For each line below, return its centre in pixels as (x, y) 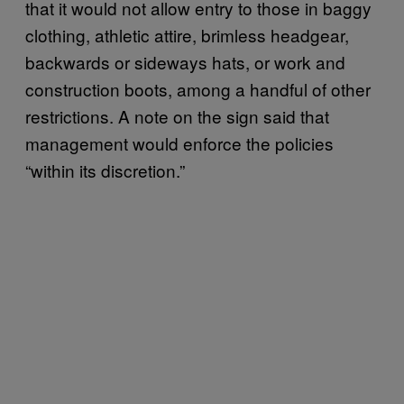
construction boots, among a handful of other (198, 88)
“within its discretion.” (105, 170)
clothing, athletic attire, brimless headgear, (187, 34)
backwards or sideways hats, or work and (185, 61)
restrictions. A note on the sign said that (177, 115)
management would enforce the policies (179, 142)
